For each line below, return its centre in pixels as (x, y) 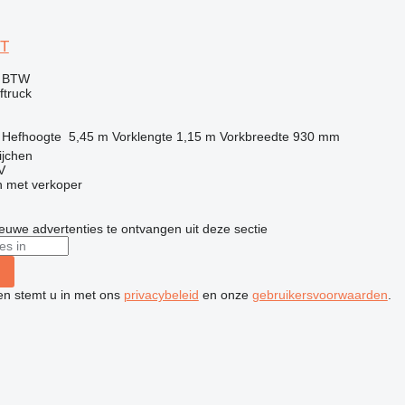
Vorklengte (142, 136)
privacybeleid (161, 294)
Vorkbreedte (254, 136)
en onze (225, 294)
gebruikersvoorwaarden (320, 294)
